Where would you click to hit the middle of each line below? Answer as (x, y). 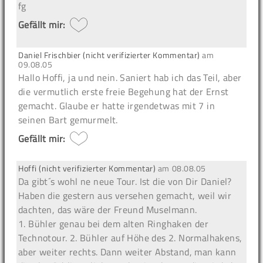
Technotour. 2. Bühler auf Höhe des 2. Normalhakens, (130, 238)
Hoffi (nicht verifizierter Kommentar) (87, 168)
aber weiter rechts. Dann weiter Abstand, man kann (127, 252)
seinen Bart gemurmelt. (68, 119)
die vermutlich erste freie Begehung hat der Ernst (124, 91)
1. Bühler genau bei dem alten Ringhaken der (114, 224)
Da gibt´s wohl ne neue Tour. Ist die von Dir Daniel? (125, 182)
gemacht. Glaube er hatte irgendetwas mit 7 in (117, 105)
